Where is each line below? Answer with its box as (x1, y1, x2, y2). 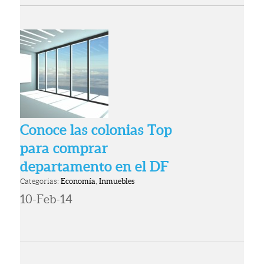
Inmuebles (99, 177, 135, 186)
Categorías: (20, 177, 61, 186)
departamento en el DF (20, 159, 169, 175)
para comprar (20, 140, 108, 157)
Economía (61, 177, 96, 186)
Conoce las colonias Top (20, 122, 173, 138)
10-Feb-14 (20, 193, 73, 206)
